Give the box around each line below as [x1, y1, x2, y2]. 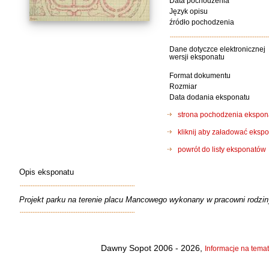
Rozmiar [169, 82, 197, 90]
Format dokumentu [169, 71, 231, 79]
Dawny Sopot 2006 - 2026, [101, 243, 205, 253]
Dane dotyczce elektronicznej [169, 45, 265, 53]
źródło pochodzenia [169, 18, 234, 26]
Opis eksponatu [19, 168, 74, 177]
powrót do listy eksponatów [176, 145, 266, 154]
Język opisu [169, 7, 208, 15]
